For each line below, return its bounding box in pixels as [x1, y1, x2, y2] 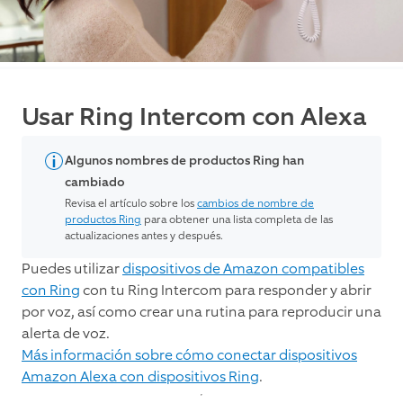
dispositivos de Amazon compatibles [122, 259, 364, 279]
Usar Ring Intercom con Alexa [22, 101, 366, 134]
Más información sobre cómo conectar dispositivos [22, 345, 357, 365]
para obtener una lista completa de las [141, 212, 333, 228]
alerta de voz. [22, 324, 110, 344]
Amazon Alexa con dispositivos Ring [22, 367, 259, 387]
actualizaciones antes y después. [65, 228, 223, 244]
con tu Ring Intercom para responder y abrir [80, 281, 372, 300]
